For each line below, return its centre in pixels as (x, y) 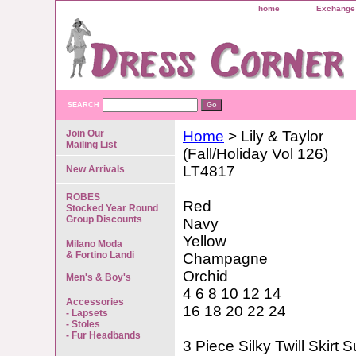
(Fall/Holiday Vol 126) (255, 154)
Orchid (205, 276)
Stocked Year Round (112, 208)
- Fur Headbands (103, 335)
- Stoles (83, 324)
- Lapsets (87, 313)
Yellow (205, 241)
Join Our (85, 133)
